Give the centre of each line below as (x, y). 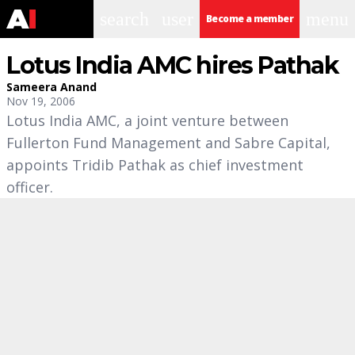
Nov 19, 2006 (41, 101)
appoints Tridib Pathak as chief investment (155, 165)
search (124, 19)
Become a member (250, 19)
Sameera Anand (52, 87)
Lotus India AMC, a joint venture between (147, 120)
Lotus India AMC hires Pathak (172, 65)
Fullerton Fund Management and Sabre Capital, (168, 143)
